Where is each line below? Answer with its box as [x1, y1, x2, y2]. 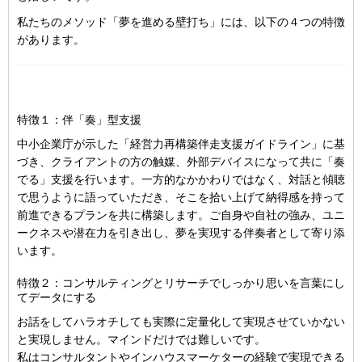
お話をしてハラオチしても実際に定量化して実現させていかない [17, 315, 345, 328]
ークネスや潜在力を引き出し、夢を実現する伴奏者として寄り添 [17, 226, 345, 239]
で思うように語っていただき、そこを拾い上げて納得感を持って [17, 191, 345, 204]
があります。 [17, 33, 85, 46]
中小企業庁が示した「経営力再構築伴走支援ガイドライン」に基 [17, 137, 345, 150]
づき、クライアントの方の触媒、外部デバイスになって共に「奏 [17, 155, 345, 168]
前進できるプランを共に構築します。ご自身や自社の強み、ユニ [17, 208, 345, 221]
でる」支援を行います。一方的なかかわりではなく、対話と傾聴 [17, 173, 345, 186]
